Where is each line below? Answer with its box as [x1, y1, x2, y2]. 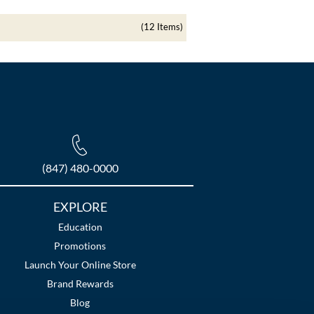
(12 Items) [141, 21, 183, 33]
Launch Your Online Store [24, 259, 136, 271]
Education [57, 221, 102, 233]
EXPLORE [53, 199, 107, 215]
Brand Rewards [46, 278, 114, 290]
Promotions [54, 240, 107, 252]
